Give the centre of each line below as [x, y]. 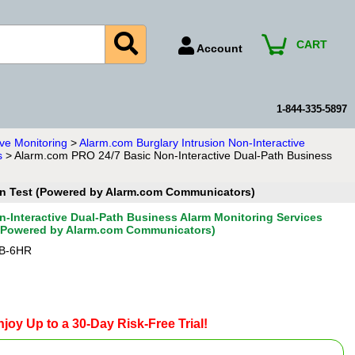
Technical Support [201, 157]
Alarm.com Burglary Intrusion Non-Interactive [192, 143]
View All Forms [191, 182]
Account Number [197, 81]
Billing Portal [186, 106]
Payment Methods [200, 132]
